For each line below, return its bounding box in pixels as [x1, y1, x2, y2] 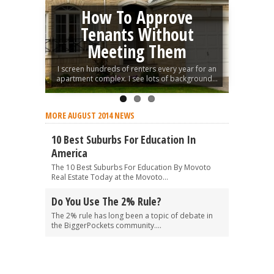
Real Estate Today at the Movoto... [51, 172, 168, 182]
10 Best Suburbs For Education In [51, 132, 196, 147]
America [51, 146, 87, 160]
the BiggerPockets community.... [51, 220, 161, 231]
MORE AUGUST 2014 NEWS [45, 109, 135, 121]
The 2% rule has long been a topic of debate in [51, 210, 213, 221]
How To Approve [81, 6, 193, 29]
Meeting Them [87, 40, 187, 63]
